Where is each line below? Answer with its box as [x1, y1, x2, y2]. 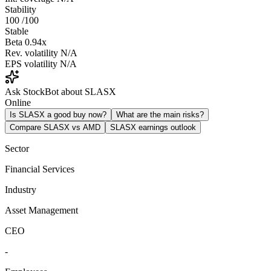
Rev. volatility [5, 47, 58, 58]
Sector [5, 143, 29, 154]
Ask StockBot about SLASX [5, 86, 116, 97]
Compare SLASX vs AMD [10, 122, 100, 132]
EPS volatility [5, 58, 57, 69]
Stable [5, 25, 28, 36]
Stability [5, 4, 36, 15]
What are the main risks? [116, 109, 204, 119]
